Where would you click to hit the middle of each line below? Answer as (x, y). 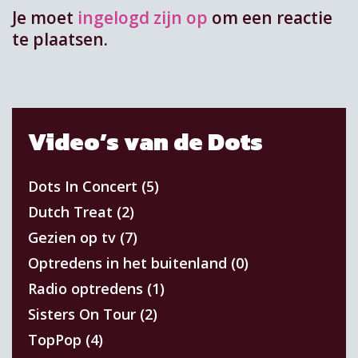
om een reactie (270, 18)
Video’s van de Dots (145, 141)
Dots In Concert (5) (93, 186)
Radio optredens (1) (96, 288)
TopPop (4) (66, 339)
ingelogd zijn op (143, 18)
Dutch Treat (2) (81, 211)
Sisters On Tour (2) (93, 314)
